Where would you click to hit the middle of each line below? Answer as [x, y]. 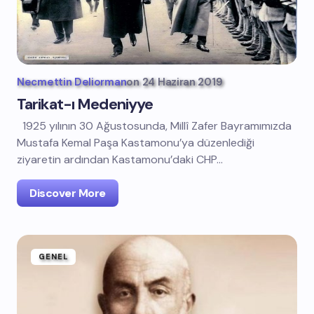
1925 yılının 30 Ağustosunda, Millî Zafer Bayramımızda [154, 126]
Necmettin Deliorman [72, 82]
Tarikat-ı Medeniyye [85, 104]
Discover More [68, 193]
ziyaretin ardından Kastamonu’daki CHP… [120, 159]
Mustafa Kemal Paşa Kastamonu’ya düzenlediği [136, 143]
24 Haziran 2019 [182, 82]
